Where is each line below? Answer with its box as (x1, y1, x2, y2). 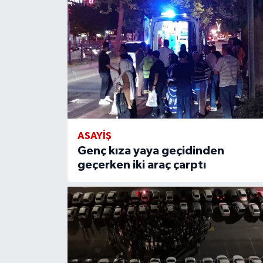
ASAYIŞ (77, 130, 112, 141)
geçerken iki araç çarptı (77, 159, 206, 171)
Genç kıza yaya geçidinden (77, 144, 224, 157)
